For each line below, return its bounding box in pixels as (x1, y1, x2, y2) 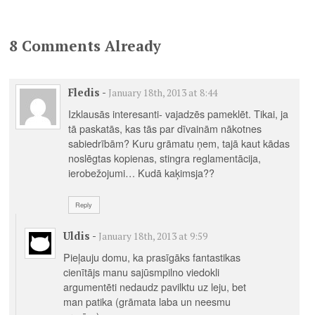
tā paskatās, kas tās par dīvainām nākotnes (67, 120, 262, 136)
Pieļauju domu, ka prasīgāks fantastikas (63, 249, 240, 264)
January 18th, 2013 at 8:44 (108, 86, 217, 100)
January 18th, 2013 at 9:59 (98, 230, 207, 243)
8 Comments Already (9, 36, 162, 56)
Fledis (67, 85, 100, 100)
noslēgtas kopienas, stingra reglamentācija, (67, 150, 261, 165)
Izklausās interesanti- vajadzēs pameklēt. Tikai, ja (67, 105, 288, 121)
